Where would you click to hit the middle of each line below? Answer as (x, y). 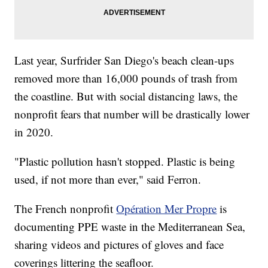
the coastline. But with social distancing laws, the (126, 96)
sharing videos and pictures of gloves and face (119, 245)
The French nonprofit (66, 209)
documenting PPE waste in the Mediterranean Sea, (130, 227)
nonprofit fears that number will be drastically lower (132, 114)
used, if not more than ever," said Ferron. (108, 179)
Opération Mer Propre (167, 209)
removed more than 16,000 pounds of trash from (126, 78)
